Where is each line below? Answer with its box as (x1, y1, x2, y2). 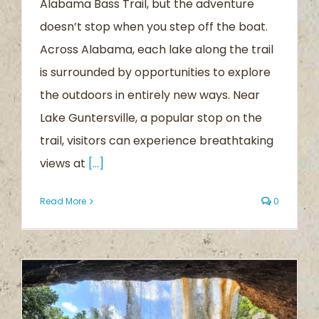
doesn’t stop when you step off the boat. (40, 19, 268, 35)
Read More (40, 195, 86, 207)
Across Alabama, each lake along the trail (40, 41, 273, 58)
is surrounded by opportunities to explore (40, 64, 271, 80)
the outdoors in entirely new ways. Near (40, 87, 260, 103)
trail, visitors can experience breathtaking (40, 132, 273, 149)
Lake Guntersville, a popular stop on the (40, 110, 262, 126)
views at (40, 155, 88, 172)
